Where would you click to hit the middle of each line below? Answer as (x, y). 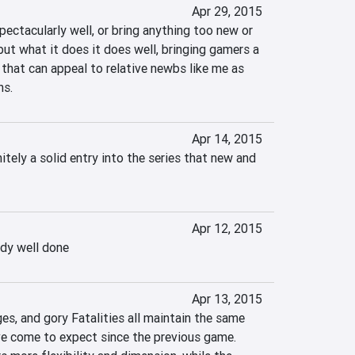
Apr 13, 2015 (227, 299)
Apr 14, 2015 (227, 139)
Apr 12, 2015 (227, 228)
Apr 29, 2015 (227, 11)
